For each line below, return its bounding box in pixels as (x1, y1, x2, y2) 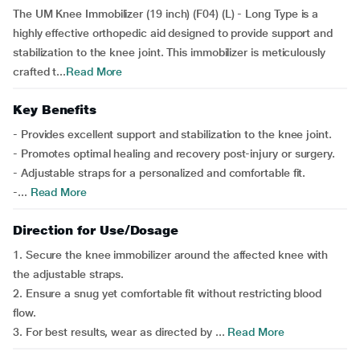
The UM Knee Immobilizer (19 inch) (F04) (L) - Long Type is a (13, 7, 319, 20)
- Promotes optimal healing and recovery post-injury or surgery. (13, 147, 335, 160)
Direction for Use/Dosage (13, 223, 179, 238)
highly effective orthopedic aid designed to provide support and (13, 27, 333, 39)
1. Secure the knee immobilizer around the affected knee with (13, 248, 329, 261)
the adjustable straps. (13, 268, 125, 280)
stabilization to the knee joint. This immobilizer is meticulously (13, 46, 325, 59)
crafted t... (13, 65, 67, 78)
